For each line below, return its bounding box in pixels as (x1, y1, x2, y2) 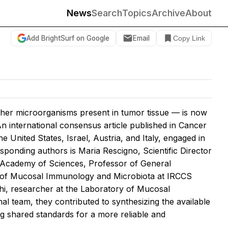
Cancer (179, 120, 207, 130)
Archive (152, 8, 185, 18)
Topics (122, 8, 152, 18)
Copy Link (173, 34, 205, 42)
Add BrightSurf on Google (26, 34, 109, 42)
